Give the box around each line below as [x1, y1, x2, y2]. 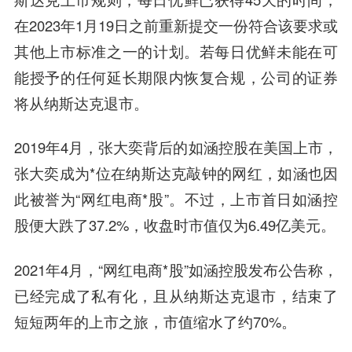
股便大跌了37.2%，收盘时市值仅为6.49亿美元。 [13, 214, 335, 236]
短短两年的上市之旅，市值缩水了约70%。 [13, 311, 296, 332]
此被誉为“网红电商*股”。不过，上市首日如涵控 [13, 189, 339, 210]
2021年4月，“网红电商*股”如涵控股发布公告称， [13, 259, 339, 280]
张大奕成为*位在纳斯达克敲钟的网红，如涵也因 [13, 163, 339, 184]
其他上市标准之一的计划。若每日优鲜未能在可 [13, 40, 339, 61]
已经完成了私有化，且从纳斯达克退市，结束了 [13, 285, 339, 306]
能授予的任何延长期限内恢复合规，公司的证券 [13, 66, 339, 87]
